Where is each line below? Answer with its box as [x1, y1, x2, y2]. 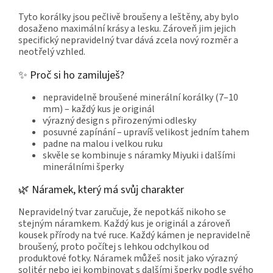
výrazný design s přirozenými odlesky [43, 113, 196, 127]
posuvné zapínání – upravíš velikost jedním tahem [43, 125, 249, 139]
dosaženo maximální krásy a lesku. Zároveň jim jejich [18, 21, 236, 35]
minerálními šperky [43, 160, 124, 174]
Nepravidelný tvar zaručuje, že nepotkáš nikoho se [18, 205, 226, 219]
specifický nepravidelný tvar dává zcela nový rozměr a [18, 33, 238, 47]
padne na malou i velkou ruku [43, 136, 163, 151]
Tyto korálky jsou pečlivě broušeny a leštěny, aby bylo [18, 10, 239, 24]
